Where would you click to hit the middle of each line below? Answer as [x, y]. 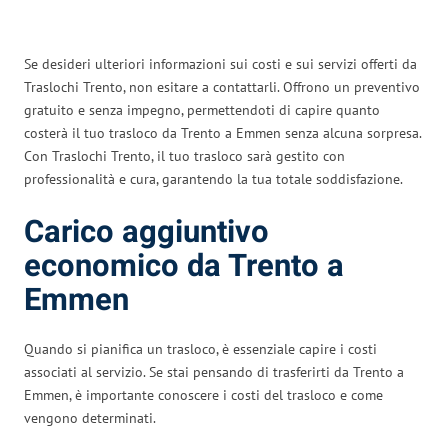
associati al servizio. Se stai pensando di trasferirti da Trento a [214, 371]
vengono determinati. [90, 417]
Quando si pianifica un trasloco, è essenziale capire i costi [200, 348]
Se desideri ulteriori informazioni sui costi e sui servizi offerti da [220, 63]
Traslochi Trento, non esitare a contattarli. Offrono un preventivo [222, 86]
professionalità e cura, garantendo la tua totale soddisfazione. [213, 178]
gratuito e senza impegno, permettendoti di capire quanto [202, 109]
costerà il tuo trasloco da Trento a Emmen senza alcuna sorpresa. [222, 132]
